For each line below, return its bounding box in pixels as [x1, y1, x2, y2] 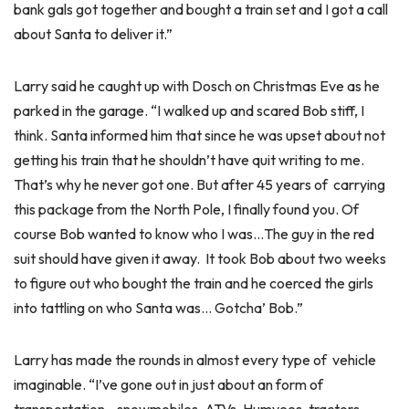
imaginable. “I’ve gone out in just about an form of [14, 375, 326, 393]
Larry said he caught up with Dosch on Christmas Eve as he [14, 77, 380, 95]
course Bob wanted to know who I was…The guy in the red [14, 225, 374, 243]
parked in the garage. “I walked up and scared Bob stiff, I [14, 101, 364, 120]
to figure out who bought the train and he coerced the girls [14, 274, 373, 292]
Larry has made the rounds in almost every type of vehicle [14, 351, 376, 369]
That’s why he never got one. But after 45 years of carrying [14, 175, 385, 194]
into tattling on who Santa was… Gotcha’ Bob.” [14, 299, 303, 317]
